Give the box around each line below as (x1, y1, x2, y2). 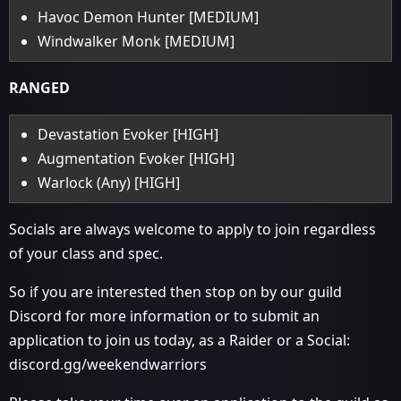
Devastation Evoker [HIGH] (38, 124, 219, 144)
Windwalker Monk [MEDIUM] (38, 31, 235, 51)
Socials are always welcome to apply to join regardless (9, 219, 376, 239)
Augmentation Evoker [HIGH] (38, 149, 235, 168)
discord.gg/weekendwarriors (9, 354, 207, 374)
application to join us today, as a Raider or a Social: (9, 330, 350, 350)
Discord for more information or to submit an (9, 306, 320, 326)
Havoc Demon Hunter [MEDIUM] (38, 7, 260, 27)
